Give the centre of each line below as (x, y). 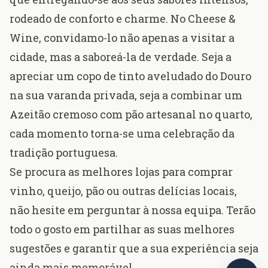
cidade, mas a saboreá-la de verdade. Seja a (121, 57)
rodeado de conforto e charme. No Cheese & (123, 19)
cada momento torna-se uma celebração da (122, 134)
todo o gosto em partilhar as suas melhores (122, 229)
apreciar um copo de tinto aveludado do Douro (130, 76)
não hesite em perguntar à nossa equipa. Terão (133, 210)
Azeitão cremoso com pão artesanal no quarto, (131, 115)
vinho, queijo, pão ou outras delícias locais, (123, 191)
